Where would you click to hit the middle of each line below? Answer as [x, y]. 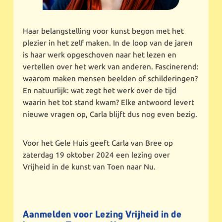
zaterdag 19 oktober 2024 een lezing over [97, 155]
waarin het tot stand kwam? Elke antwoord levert [109, 102]
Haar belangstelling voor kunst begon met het [104, 31]
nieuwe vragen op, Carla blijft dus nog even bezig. [110, 114]
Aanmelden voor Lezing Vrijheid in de [102, 214]
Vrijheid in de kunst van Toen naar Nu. [89, 167]
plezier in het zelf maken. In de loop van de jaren [108, 43]
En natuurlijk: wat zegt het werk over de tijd [100, 90]
